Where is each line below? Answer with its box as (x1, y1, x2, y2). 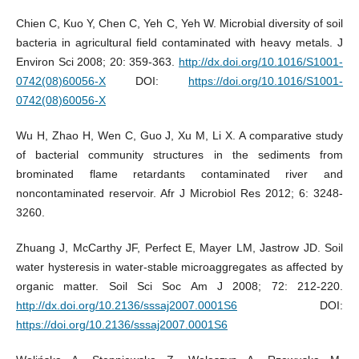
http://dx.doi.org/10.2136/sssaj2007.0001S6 (15, 299, 237, 313)
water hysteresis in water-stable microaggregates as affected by (15, 260, 344, 274)
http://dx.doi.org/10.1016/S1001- (179, 55, 344, 69)
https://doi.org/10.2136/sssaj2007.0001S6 (15, 318, 228, 332)
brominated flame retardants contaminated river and (15, 167, 344, 181)
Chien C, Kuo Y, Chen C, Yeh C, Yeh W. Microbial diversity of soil (15, 17, 344, 30)
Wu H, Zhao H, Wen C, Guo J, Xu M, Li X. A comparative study (15, 129, 344, 143)
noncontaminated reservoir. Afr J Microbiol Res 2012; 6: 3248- (15, 187, 344, 200)
